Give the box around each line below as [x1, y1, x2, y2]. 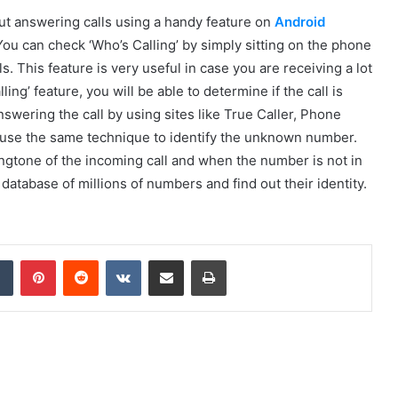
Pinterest [55, 251, 106, 267]
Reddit [98, 251, 133, 267]
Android [275, 12, 325, 30]
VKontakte [140, 251, 197, 267]
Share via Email [183, 251, 211, 267]
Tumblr [12, 251, 50, 267]
